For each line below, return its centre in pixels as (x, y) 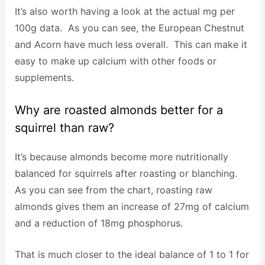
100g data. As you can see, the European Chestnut (129, 28)
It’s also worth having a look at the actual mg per (125, 11)
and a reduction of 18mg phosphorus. (98, 223)
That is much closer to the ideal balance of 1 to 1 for (132, 255)
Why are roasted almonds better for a (119, 110)
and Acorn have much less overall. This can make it (131, 44)
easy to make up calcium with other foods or (115, 61)
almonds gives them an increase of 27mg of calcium (132, 206)
